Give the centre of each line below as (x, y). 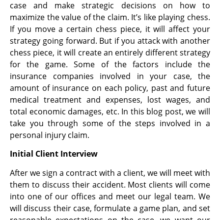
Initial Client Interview (55, 154)
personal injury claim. (51, 135)
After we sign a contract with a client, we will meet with (110, 173)
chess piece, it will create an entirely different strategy (110, 52)
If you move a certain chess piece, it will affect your (110, 29)
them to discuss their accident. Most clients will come (110, 184)
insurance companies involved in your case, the (110, 76)
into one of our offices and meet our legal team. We (110, 196)
